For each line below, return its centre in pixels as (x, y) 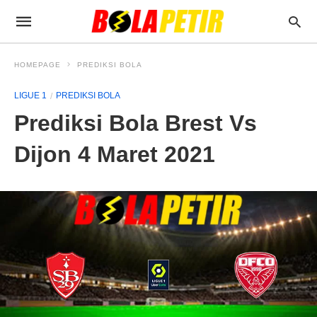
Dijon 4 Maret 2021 (115, 154)
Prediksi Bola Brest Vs (136, 123)
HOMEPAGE (38, 65)
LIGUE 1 (30, 96)
